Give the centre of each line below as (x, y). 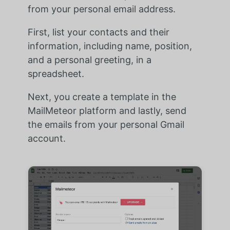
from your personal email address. (101, 9)
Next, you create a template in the (102, 97)
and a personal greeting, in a (89, 60)
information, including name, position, (110, 46)
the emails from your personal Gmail (106, 125)
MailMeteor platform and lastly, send (107, 111)
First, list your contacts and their (98, 32)
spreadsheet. (56, 74)
